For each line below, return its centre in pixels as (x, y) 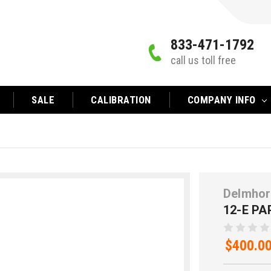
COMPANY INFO (223, 100)
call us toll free (203, 60)
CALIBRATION (121, 100)
